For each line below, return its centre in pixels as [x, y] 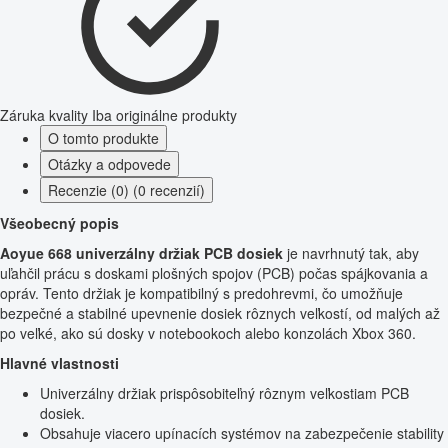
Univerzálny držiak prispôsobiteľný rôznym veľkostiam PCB [224, 392]
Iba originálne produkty [164, 114]
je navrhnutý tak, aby [351, 252]
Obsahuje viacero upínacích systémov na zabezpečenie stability [242, 432]
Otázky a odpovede [109, 163]
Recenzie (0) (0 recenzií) [126, 189]
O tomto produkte [103, 137]
